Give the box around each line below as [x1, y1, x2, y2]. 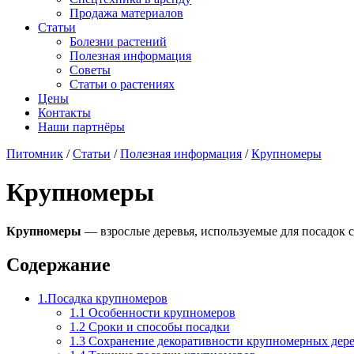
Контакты [38, 106, 91, 119]
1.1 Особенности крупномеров [70, 305, 235, 319]
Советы [70, 63, 111, 77]
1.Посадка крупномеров [38, 291, 168, 305]
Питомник [6, 147, 63, 160]
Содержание [6, 254, 111, 275]
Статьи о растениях [70, 77, 175, 91]
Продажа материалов [70, 6, 183, 20]
